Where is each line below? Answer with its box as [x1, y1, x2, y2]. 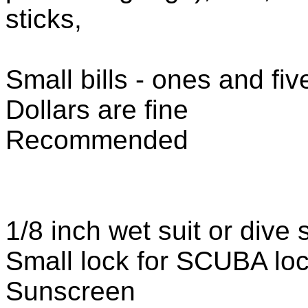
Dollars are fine [5, 94, 188, 124]
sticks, [5, 3, 89, 34]
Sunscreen [5, 276, 135, 306]
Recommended [5, 124, 188, 155]
